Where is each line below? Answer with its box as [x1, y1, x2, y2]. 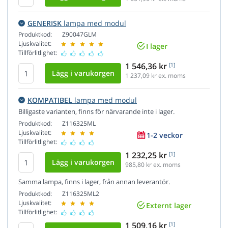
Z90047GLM [62, 30, 97, 39]
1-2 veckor [147, 130, 183, 140]
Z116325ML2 [62, 189, 99, 198]
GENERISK [27, 18, 62, 28]
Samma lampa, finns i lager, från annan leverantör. [18, 177, 170, 187]
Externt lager [146, 200, 191, 210]
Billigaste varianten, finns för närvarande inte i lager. [18, 107, 175, 117]
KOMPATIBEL [27, 95, 72, 105]
